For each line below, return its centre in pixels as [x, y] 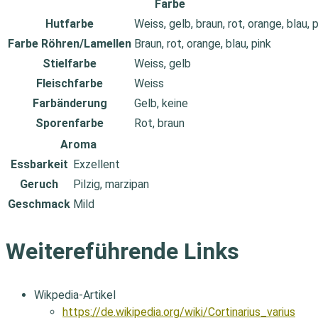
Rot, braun [159, 124]
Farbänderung [70, 104]
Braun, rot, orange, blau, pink [203, 44]
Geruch [39, 185]
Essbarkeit [39, 165]
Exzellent [97, 165]
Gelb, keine [161, 104]
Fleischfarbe [70, 84]
